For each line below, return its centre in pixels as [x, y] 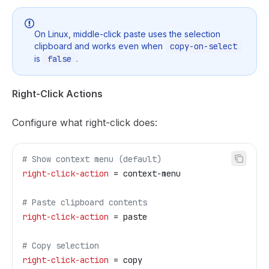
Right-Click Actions [57, 93]
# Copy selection [61, 245]
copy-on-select [204, 46]
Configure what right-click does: [85, 122]
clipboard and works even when [100, 46]
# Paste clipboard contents [85, 202]
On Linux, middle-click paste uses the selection [127, 34]
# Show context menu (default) [92, 159]
